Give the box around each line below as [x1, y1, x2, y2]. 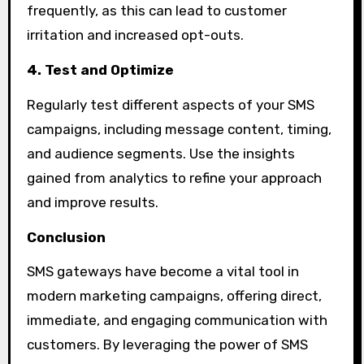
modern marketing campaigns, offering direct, [26, 288, 322, 305]
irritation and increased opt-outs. [26, 27, 244, 44]
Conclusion [26, 228, 106, 245]
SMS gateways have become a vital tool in [26, 263, 299, 280]
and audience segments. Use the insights [26, 145, 295, 162]
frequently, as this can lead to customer [26, 2, 287, 19]
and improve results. [26, 193, 158, 210]
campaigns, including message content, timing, [26, 120, 331, 137]
